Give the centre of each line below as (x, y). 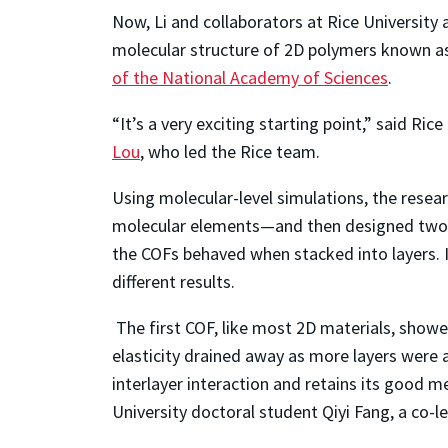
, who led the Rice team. (230, 151)
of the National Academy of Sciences (250, 77)
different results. (173, 281)
